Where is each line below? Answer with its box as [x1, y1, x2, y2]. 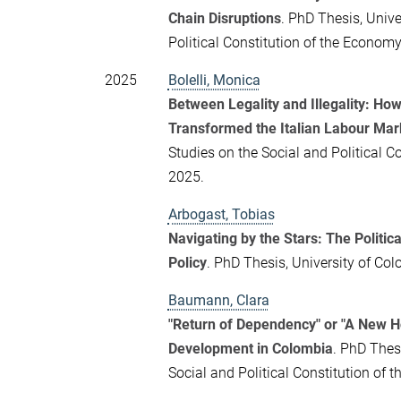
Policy [167, 253, 207, 271]
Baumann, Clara [167, 291, 269, 309]
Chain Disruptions [167, 9, 281, 27]
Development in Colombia [167, 339, 333, 357]
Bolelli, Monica [167, 71, 260, 89]
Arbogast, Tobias [167, 205, 275, 223]
